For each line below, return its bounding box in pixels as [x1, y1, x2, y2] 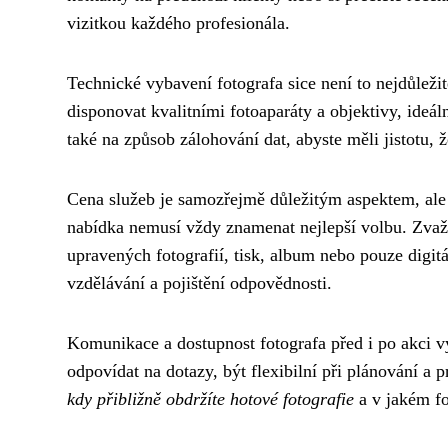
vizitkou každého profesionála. [67, 12, 290, 33]
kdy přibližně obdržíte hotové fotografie [67, 388, 354, 409]
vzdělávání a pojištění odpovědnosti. [67, 272, 332, 293]
